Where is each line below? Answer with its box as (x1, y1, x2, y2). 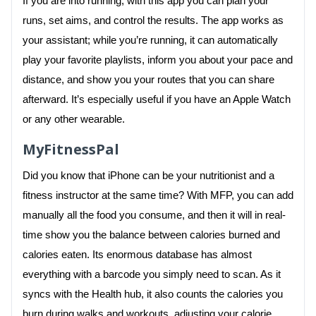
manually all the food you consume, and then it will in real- (23, 209, 286, 221)
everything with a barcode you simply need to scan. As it (23, 268, 281, 280)
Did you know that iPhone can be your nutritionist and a (23, 169, 274, 181)
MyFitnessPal (23, 139, 119, 159)
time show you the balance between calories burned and (23, 229, 280, 241)
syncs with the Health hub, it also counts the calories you (23, 288, 283, 300)
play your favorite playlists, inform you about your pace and (23, 54, 293, 66)
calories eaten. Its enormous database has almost (23, 248, 252, 260)
